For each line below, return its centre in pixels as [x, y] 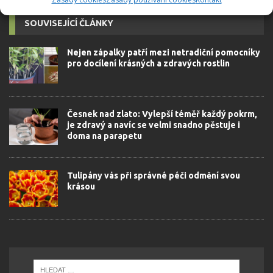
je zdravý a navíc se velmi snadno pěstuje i [154, 125]
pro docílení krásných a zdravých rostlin [148, 64]
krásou [81, 187]
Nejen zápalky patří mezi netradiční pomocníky [164, 53]
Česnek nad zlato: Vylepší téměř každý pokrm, [162, 114]
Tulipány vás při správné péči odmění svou [154, 176]
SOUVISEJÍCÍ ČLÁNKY [69, 23]
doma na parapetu [105, 136]
